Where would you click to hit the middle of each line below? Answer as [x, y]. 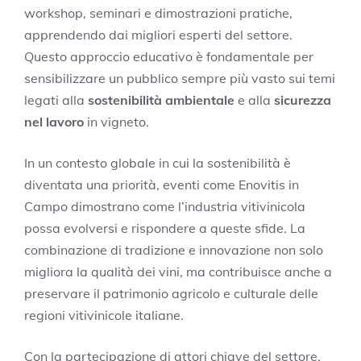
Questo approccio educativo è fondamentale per [169, 56]
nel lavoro [54, 121]
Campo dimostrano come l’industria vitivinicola [165, 206]
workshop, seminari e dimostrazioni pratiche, [158, 12]
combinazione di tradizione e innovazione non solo [174, 249]
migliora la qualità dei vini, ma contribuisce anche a [178, 271]
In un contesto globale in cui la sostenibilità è [158, 162]
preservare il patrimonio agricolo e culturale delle [171, 293]
